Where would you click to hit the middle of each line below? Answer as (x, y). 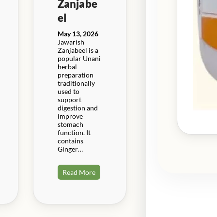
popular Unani (79, 58)
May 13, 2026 (78, 33)
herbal (67, 66)
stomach (70, 124)
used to (68, 91)
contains (70, 140)
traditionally (76, 83)
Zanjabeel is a (78, 50)
